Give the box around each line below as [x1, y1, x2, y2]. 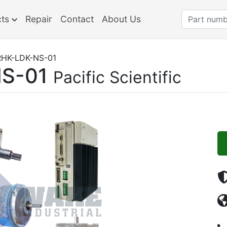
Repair [25, 14, 52, 24]
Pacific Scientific [53, 67, 181, 87]
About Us [101, 14, 141, 24]
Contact [60, 14, 94, 24]
